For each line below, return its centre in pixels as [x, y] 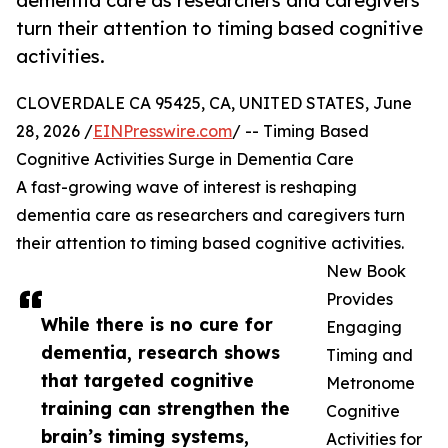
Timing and [369, 355]
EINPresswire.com [162, 131]
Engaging [364, 327]
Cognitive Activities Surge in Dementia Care [185, 159]
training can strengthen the [165, 408]
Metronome [370, 383]
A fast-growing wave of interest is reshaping [186, 187]
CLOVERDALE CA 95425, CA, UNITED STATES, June [214, 103]
